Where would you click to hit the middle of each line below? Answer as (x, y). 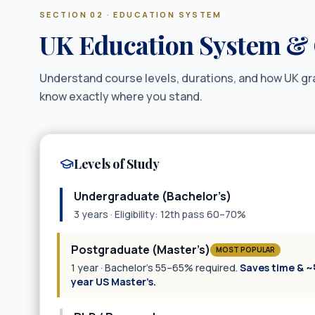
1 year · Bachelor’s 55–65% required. (154, 268)
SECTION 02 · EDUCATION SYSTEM (131, 14)
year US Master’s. (114, 282)
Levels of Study (117, 164)
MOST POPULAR (245, 249)
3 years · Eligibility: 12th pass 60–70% (160, 214)
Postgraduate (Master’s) (141, 250)
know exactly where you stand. (121, 96)
